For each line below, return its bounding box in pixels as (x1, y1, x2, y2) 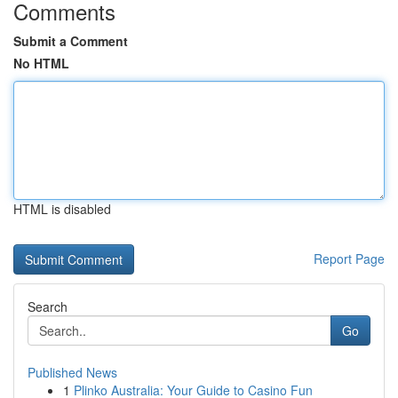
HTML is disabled (13, 200, 111, 218)
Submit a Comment (13, 32, 128, 50)
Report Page (314, 250, 385, 267)
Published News (28, 363, 117, 381)
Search (28, 298, 68, 315)
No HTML (13, 54, 69, 72)
